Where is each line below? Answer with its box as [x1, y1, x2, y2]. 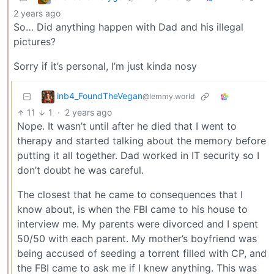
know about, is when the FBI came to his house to [17, 203, 248, 216]
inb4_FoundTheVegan [57, 91, 143, 102]
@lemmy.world [143, 92, 195, 102]
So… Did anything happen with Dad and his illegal [13, 21, 243, 34]
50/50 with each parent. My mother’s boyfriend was [17, 232, 257, 245]
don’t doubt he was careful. [17, 164, 144, 177]
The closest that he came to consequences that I [17, 188, 243, 201]
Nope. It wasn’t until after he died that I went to [17, 120, 237, 133]
